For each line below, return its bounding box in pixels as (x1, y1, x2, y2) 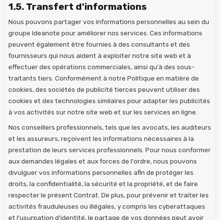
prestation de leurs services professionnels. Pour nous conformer (8, 145, 211, 154)
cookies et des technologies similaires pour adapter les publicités (8, 96, 210, 105)
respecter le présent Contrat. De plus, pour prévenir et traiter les (8, 191, 209, 199)
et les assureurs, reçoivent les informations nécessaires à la (8, 134, 194, 142)
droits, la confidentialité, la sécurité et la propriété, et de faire (8, 179, 198, 188)
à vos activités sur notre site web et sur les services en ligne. (8, 108, 197, 116)
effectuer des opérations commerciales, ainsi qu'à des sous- (8, 62, 195, 71)
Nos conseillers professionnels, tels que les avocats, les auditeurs (8, 123, 211, 131)
